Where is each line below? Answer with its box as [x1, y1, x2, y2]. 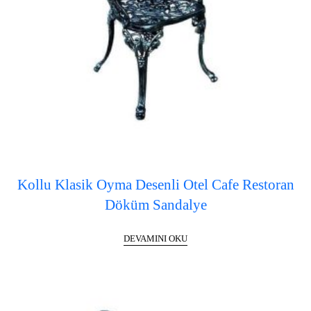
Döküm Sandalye [104, 196, 207, 214]
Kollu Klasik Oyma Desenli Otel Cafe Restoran [17, 176, 294, 194]
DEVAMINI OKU [124, 233, 187, 244]
